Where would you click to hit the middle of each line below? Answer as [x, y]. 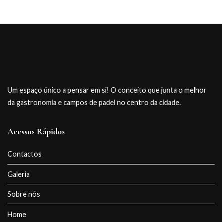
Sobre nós [24, 194]
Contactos [25, 154]
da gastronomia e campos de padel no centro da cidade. [94, 102]
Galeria [19, 174]
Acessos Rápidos [36, 131]
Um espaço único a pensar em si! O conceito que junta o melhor [107, 90]
